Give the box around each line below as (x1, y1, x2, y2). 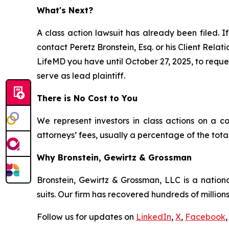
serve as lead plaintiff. (37, 71, 125, 81)
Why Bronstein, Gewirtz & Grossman (37, 152, 192, 163)
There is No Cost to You (37, 93, 138, 103)
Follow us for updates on (37, 212, 136, 222)
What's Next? (37, 5, 93, 15)
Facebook (185, 212, 225, 222)
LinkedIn (136, 212, 171, 222)
